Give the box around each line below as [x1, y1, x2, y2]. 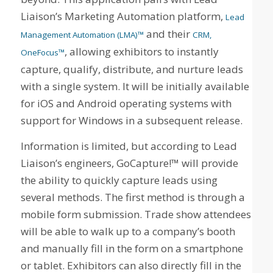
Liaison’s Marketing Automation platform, [20, 9, 225, 23]
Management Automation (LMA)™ [20, 29, 144, 40]
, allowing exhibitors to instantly [64, 44, 219, 58]
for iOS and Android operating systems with [20, 96, 232, 110]
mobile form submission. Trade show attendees [20, 207, 251, 222]
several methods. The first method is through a [20, 190, 245, 205]
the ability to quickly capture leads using [20, 173, 218, 188]
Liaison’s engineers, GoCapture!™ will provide [20, 156, 238, 171]
